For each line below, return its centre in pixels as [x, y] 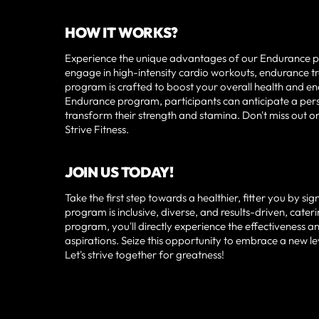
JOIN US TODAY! [119, 172]
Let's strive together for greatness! [145, 254]
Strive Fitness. [97, 129]
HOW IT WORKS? [122, 32]
